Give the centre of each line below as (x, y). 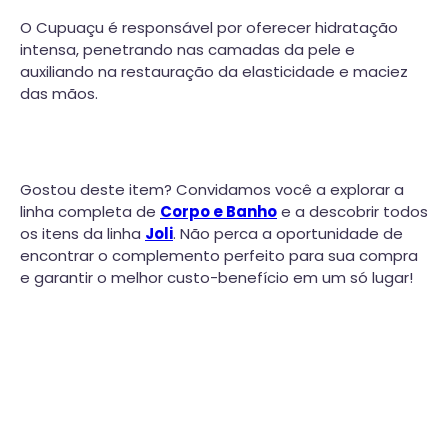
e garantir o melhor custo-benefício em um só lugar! (216, 277)
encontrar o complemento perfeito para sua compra (219, 255)
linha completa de (90, 211)
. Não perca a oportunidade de (288, 233)
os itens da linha (82, 233)
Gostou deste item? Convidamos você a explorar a (212, 189)
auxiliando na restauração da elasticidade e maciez (214, 71)
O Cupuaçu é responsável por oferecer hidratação (209, 27)
